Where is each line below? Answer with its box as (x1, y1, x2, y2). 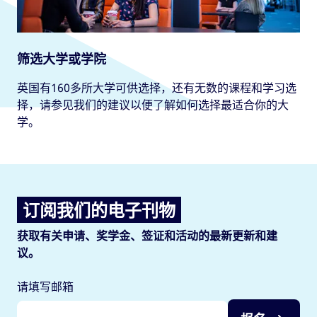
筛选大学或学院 (17, 50, 106, 67)
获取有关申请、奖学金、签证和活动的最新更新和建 (17, 227, 277, 243)
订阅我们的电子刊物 (23, 197, 175, 221)
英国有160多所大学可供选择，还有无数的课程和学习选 (17, 79, 296, 96)
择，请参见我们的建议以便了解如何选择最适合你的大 (17, 96, 289, 113)
